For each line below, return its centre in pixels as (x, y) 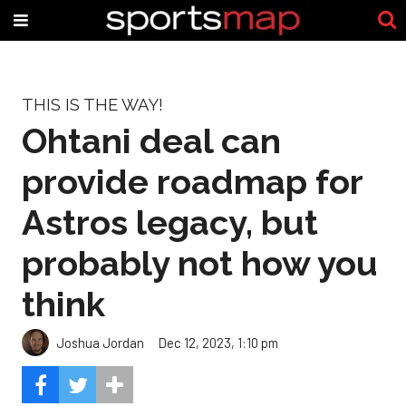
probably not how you (200, 263)
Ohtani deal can (151, 140)
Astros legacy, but (170, 222)
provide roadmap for (192, 181)
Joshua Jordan (100, 342)
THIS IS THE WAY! (92, 105)
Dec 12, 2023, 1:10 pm (218, 342)
